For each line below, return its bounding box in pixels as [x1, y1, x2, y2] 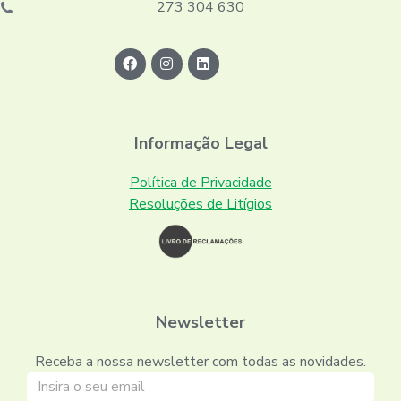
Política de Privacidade [129, 172, 272, 192]
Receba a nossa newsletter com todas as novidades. [35, 351, 366, 371]
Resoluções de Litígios [129, 193, 272, 214]
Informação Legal [133, 132, 268, 154]
